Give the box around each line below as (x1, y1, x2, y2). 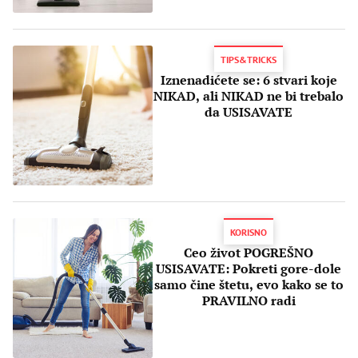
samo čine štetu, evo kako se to (153, 275, 344, 293)
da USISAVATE (205, 103, 293, 121)
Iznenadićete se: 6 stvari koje (160, 71, 337, 89)
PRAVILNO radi (201, 291, 296, 309)
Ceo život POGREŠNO (184, 243, 314, 261)
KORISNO (230, 225, 268, 238)
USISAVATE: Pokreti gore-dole (156, 259, 342, 277)
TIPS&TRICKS (221, 54, 277, 66)
